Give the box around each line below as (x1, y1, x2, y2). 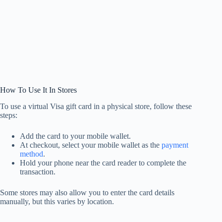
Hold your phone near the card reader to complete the (20, 158, 186, 167)
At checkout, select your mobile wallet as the (20, 140, 162, 149)
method (20, 149, 43, 158)
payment (162, 140, 188, 149)
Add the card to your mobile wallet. (20, 131, 131, 140)
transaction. (20, 167, 55, 176)
